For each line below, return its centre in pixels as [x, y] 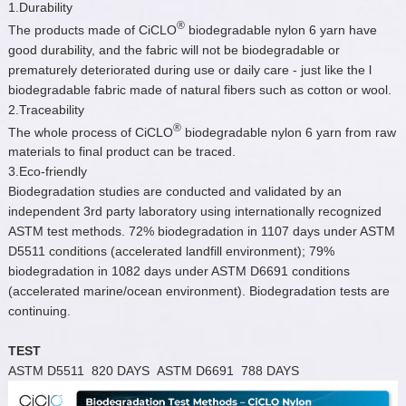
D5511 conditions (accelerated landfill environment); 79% [171, 251]
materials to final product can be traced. [121, 152]
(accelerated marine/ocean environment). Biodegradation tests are [198, 291]
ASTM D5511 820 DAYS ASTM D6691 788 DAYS [153, 371]
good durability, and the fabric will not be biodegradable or [174, 49]
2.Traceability [46, 109]
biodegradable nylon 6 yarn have [280, 29]
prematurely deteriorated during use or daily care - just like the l [189, 69]
